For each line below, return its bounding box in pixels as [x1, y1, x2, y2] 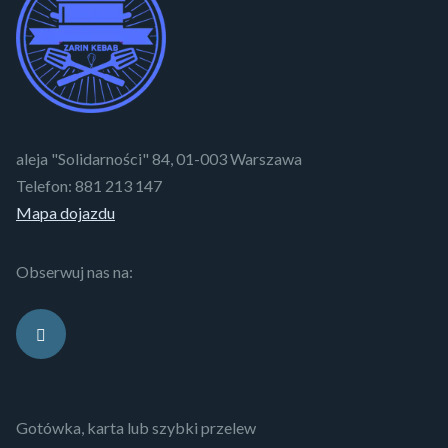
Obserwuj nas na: [16, 261, 133, 281]
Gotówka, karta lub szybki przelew [16, 418, 256, 438]
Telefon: [16, 175, 75, 195]
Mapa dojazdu [16, 202, 115, 222]
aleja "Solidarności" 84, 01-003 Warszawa [16, 148, 302, 168]
